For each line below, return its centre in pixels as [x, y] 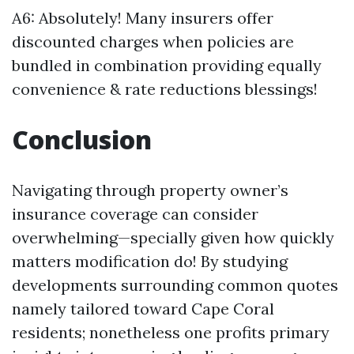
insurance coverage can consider [135, 214]
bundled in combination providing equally [167, 65]
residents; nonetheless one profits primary [171, 332]
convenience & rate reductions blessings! [165, 89]
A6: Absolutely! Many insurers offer [143, 18]
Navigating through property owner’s [150, 190]
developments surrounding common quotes [175, 285]
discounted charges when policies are [153, 41]
